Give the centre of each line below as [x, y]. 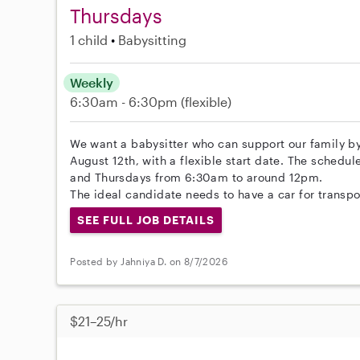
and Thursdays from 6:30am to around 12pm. [196, 177]
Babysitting [153, 40]
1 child [89, 40]
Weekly [92, 82]
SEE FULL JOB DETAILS [146, 220]
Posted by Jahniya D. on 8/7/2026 [149, 262]
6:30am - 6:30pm [126, 102]
